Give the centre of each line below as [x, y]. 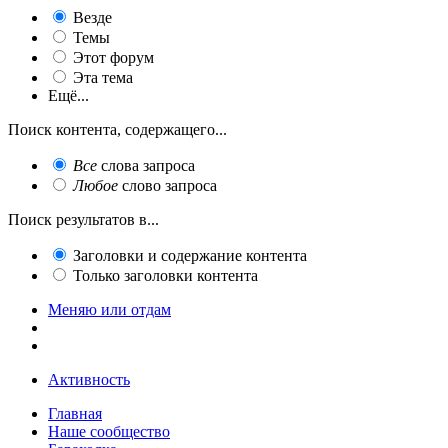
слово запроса [167, 185]
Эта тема [103, 77]
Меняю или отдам [109, 309]
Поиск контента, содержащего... [117, 129]
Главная [75, 413]
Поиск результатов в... [83, 219]
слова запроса [146, 165]
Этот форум [113, 57]
